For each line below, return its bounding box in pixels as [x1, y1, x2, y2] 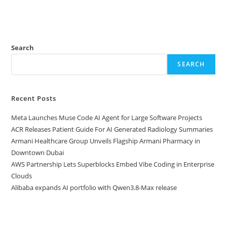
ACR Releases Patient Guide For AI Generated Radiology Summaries [11, 124, 213, 134]
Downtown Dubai [11, 147, 66, 157]
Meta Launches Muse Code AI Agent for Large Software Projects [11, 112, 203, 122]
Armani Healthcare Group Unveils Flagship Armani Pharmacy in [11, 136, 201, 145]
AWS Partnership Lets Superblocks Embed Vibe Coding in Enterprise [11, 159, 215, 169]
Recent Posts [11, 93, 57, 103]
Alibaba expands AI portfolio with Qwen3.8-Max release [11, 182, 177, 192]
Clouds [11, 171, 32, 180]
